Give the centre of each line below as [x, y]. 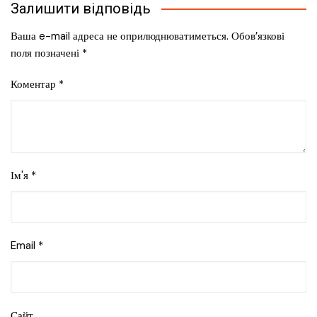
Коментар [35, 85]
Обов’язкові [258, 36]
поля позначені [46, 53]
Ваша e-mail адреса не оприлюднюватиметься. [120, 36]
